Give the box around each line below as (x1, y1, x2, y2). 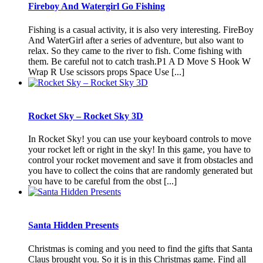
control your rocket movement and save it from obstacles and (28, 155, 253, 166)
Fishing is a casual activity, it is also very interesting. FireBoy (28, 24, 254, 35)
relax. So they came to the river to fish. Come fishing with (28, 45, 242, 56)
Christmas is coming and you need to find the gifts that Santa (28, 243, 252, 254)
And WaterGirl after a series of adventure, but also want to (28, 35, 244, 45)
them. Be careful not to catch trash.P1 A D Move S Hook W (28, 56, 251, 66)
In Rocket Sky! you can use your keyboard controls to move (28, 134, 251, 144)
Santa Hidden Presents (28, 220, 119, 231)
